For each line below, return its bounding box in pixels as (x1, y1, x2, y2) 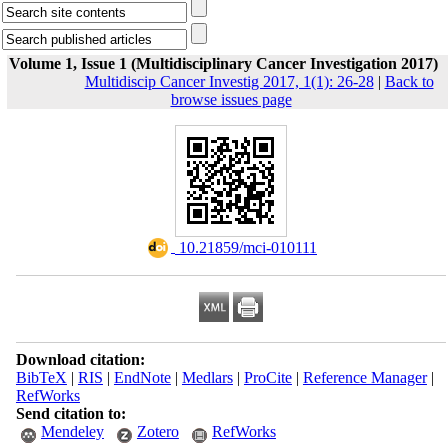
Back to (384, 73, 434, 90)
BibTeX (15, 369, 67, 386)
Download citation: (15, 351, 145, 368)
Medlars (181, 369, 233, 386)
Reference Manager (302, 369, 427, 386)
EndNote (113, 369, 171, 386)
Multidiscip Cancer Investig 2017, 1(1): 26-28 (84, 73, 374, 90)
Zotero (136, 423, 179, 440)
